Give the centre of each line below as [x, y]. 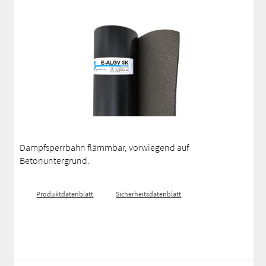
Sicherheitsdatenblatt [149, 194]
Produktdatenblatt [65, 194]
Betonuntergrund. [55, 160]
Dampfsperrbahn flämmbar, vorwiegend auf [104, 147]
